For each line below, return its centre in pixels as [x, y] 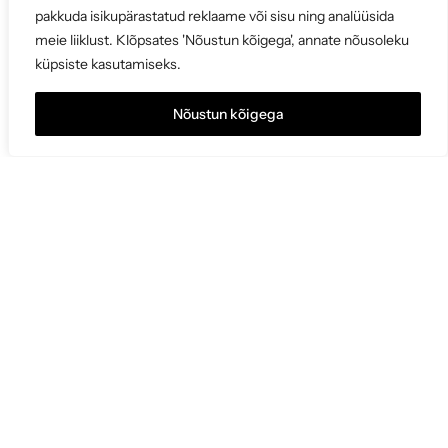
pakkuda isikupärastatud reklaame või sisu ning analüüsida [214, 16]
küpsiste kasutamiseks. [108, 64]
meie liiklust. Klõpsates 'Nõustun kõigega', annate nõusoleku [222, 40]
